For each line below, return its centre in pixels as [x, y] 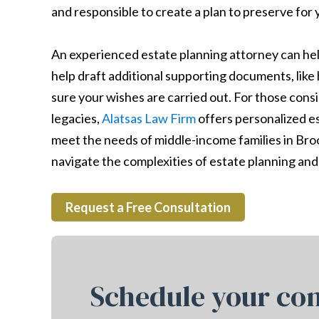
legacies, [77, 118]
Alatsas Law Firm [149, 118]
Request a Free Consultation [148, 207]
